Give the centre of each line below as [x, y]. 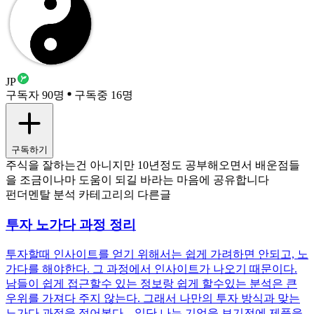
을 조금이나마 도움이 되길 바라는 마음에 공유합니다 [137, 180]
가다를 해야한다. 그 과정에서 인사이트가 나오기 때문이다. [151, 268]
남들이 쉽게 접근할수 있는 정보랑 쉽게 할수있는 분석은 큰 [151, 283]
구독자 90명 [35, 95]
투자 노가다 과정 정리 [71, 225]
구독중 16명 [104, 95]
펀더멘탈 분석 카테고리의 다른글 [88, 195]
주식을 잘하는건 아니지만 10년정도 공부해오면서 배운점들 [153, 165]
